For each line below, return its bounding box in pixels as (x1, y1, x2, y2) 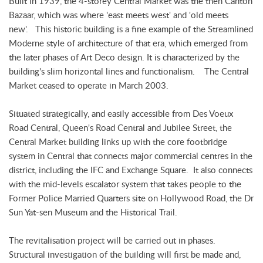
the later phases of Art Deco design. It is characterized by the (9, 51, 240, 63)
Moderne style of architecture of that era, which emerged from (9, 37, 248, 49)
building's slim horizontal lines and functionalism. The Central (9, 65, 249, 77)
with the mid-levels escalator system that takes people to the (9, 178, 241, 190)
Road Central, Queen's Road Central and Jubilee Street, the (9, 122, 232, 134)
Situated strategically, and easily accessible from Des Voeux (9, 107, 233, 120)
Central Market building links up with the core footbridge (9, 136, 227, 148)
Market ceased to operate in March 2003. (9, 79, 168, 92)
